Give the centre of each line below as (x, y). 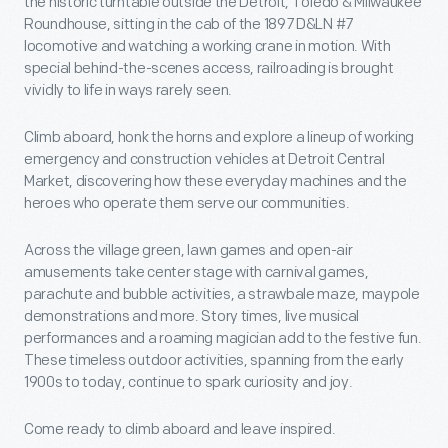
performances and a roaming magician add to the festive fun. (223, 338)
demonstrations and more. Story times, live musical (192, 316)
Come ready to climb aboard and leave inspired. (180, 429)
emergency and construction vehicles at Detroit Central (204, 159)
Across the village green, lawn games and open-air (188, 250)
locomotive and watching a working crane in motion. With (207, 46)
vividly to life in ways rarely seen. (128, 90)
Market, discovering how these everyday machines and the (215, 181)
